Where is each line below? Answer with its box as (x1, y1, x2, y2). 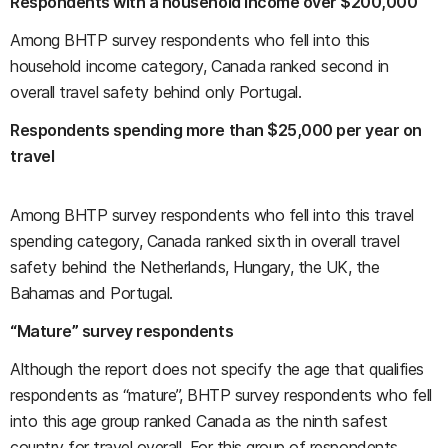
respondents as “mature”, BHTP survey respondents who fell (10, 385, 432, 405)
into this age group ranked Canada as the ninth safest (10, 411, 388, 431)
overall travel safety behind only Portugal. (10, 82, 302, 102)
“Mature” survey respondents (10, 321, 234, 341)
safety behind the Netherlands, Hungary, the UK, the (10, 257, 380, 277)
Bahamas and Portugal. (10, 283, 173, 303)
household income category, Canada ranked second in (10, 56, 389, 76)
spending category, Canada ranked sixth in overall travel (10, 231, 400, 251)
